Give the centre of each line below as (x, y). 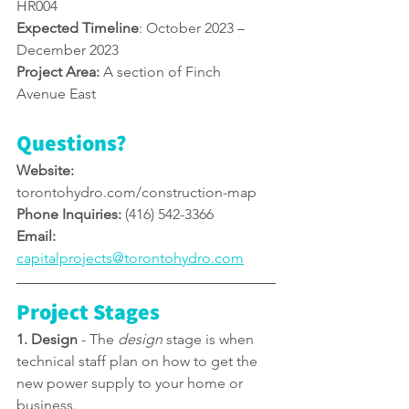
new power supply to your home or (131, 383)
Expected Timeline (78, 28)
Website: (47, 171)
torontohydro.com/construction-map (136, 193)
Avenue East (56, 94)
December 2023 (68, 50)
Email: (38, 236)
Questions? (71, 143)
